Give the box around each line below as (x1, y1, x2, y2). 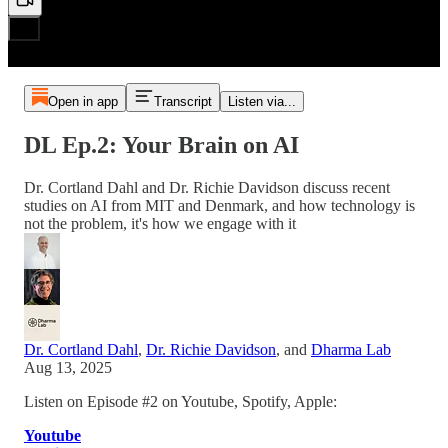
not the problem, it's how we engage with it (24, 214, 296, 232)
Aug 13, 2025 (24, 358, 112, 376)
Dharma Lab (311, 340, 391, 358)
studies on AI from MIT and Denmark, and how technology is (24, 196, 415, 214)
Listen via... (227, 94, 296, 109)
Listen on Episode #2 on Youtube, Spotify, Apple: (24, 392, 337, 410)
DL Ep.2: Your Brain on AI (24, 131, 299, 158)
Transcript (153, 94, 212, 109)
